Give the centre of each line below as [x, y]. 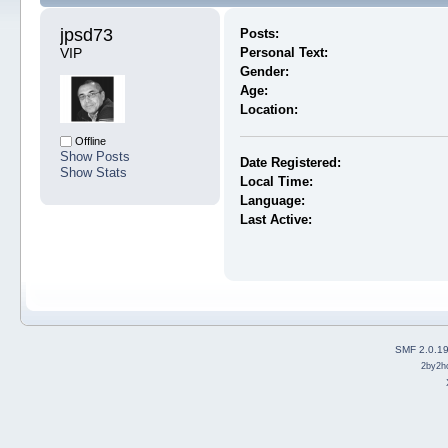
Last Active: [275, 219]
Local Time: [276, 181]
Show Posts [94, 156]
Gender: [264, 71]
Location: [268, 109]
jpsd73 [88, 34]
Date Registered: [290, 162]
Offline [88, 140]
